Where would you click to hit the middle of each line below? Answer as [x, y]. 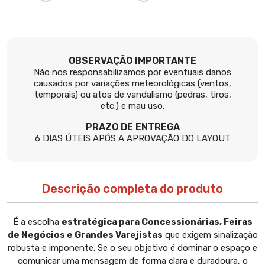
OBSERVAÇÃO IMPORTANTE [132, 61]
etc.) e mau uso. [132, 106]
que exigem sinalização [210, 235]
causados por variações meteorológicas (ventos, [132, 84]
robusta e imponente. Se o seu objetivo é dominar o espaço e [132, 248]
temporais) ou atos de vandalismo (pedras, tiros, [132, 95]
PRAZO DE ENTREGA [132, 127]
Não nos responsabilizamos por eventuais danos [132, 72]
